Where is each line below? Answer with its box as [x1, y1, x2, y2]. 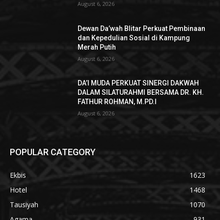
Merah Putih [78, 43, 116, 51]
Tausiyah [10, 200, 38, 210]
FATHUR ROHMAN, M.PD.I [78, 98, 157, 106]
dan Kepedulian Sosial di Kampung [78, 33, 191, 42]
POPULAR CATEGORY [10, 147, 96, 158]
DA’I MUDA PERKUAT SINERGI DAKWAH [78, 79, 199, 87]
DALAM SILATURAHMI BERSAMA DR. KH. [78, 88, 204, 97]
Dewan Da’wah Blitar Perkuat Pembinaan [78, 24, 206, 32]
